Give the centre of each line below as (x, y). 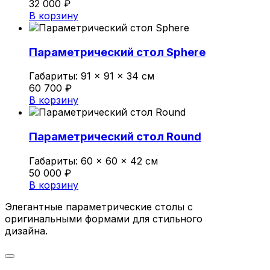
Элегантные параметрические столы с (99, 206)
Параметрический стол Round (115, 137)
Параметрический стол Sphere (117, 52)
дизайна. (26, 231)
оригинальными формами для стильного (104, 218)
